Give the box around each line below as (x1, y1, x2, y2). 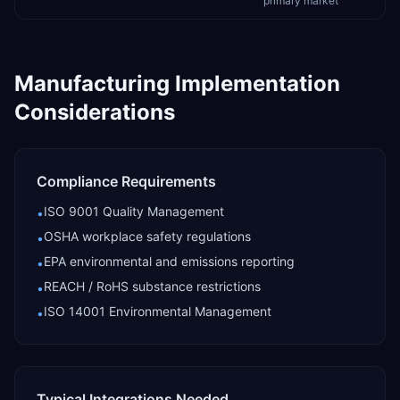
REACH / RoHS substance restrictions (44, 279, 261, 294)
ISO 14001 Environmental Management (44, 304, 271, 319)
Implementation (170, 71, 340, 96)
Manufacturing (14, 71, 170, 96)
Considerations (14, 99, 175, 125)
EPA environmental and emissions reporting (44, 254, 295, 269)
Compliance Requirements (37, 172, 216, 190)
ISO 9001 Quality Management (44, 204, 224, 219)
